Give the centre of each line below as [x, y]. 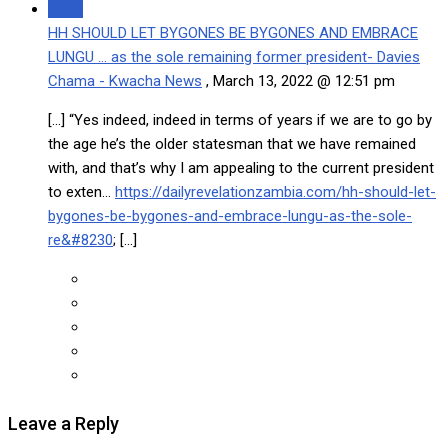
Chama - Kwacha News [125, 80]
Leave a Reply [63, 423]
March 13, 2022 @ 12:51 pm [302, 80]
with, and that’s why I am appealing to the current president [241, 167]
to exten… [81, 191]
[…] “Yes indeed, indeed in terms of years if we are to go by [240, 119]
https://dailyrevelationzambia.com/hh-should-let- [275, 191]
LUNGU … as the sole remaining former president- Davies [234, 56]
